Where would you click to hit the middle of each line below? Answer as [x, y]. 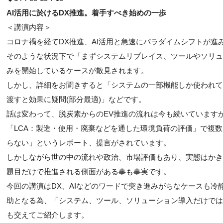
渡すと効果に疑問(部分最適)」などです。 [76, 99]
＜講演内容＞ [29, 27]
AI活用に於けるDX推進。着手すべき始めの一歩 [86, 13]
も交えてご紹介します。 [48, 215]
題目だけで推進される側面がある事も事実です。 [89, 171]
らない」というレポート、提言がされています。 [89, 143]
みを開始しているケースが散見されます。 [77, 70]
